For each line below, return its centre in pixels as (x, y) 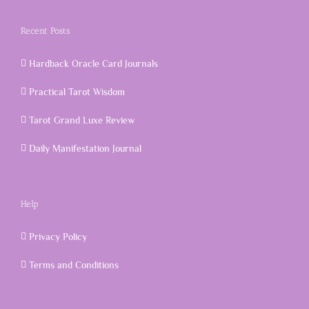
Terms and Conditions (74, 265)
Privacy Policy (58, 237)
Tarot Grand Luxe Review (82, 120)
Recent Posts (45, 31)
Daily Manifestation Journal (85, 148)
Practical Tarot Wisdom (77, 92)
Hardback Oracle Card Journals (93, 63)
